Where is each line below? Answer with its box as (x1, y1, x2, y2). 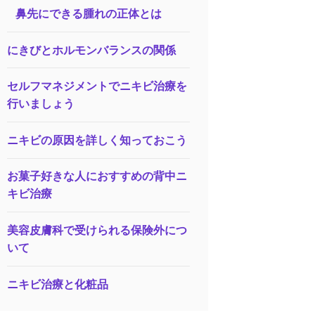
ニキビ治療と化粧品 (6, 277, 108, 291)
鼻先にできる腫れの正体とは (15, 7, 162, 21)
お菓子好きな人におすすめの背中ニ (6, 169, 187, 184)
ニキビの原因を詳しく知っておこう (6, 133, 187, 147)
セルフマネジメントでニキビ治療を (6, 79, 187, 94)
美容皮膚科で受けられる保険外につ (6, 224, 187, 237)
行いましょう (6, 97, 75, 111)
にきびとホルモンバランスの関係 (6, 43, 176, 57)
